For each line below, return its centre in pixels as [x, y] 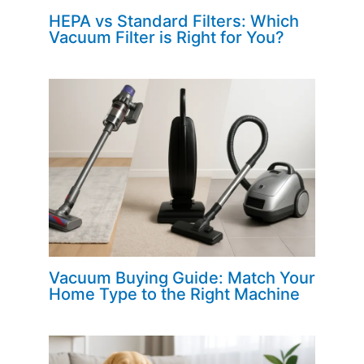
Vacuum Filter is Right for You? [167, 37]
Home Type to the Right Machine [174, 294]
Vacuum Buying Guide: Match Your [182, 277]
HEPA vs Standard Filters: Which [174, 21]
